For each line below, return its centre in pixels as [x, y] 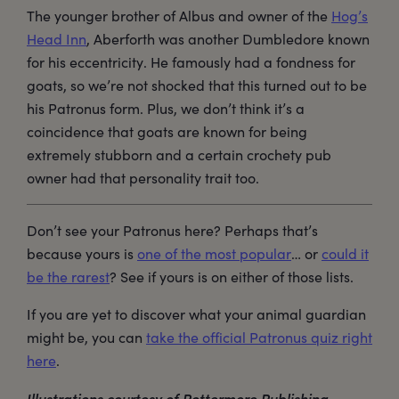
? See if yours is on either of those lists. [232, 276]
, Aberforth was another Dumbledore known [228, 38]
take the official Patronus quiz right [259, 337]
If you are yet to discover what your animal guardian [196, 313]
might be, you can [86, 337]
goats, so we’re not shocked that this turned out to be [197, 85]
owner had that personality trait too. [143, 177]
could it [345, 253]
